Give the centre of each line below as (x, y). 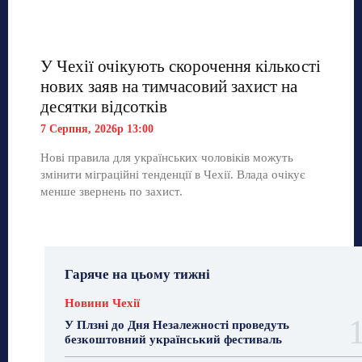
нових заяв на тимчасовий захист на (169, 87)
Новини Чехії (102, 303)
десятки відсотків (104, 107)
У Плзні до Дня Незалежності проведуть (177, 325)
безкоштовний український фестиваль (173, 340)
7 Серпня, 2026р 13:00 (97, 129)
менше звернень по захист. (112, 192)
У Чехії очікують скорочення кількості (181, 67)
